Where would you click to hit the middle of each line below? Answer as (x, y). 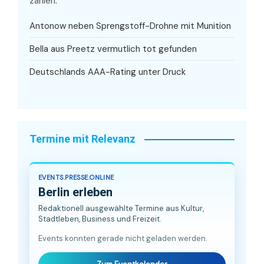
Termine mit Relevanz (82, 139)
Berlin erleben (75, 192)
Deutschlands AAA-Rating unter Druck (108, 72)
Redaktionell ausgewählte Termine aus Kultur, (121, 209)
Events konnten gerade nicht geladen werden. (123, 239)
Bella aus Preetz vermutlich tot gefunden (113, 49)
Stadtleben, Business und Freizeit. (100, 219)
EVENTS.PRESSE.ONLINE (76, 178)
